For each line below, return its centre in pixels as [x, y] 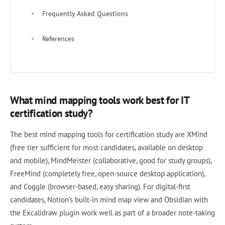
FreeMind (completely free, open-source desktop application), [107, 173]
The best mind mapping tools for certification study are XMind [109, 134]
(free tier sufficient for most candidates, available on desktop [106, 147]
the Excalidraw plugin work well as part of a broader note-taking [113, 212]
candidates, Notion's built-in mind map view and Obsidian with [109, 199]
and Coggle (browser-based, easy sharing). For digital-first [100, 186]
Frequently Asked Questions [85, 13]
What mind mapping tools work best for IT [100, 100]
